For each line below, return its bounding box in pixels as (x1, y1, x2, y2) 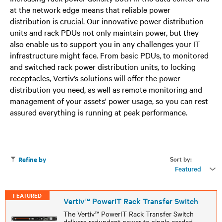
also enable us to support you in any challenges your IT (10, 38, 200, 49)
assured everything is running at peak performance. (10, 107, 187, 117)
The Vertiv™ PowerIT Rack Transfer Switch (63, 209, 194, 219)
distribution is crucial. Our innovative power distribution (10, 15, 204, 26)
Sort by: (170, 154, 192, 163)
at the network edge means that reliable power (10, 4, 170, 15)
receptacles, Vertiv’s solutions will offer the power (10, 72, 180, 83)
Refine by (18, 155, 46, 164)
